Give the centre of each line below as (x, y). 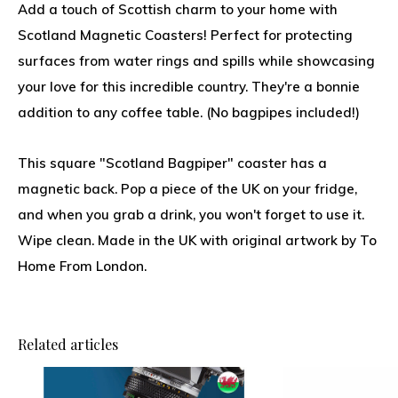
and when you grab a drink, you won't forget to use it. (191, 215)
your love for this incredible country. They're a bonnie (189, 87)
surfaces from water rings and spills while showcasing (196, 61)
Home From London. (82, 266)
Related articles (68, 344)
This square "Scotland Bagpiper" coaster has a (172, 163)
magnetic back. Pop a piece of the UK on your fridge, (187, 189)
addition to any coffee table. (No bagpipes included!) (189, 112)
